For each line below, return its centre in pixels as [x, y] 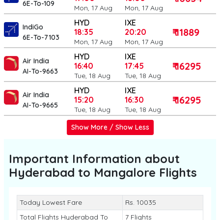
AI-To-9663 [40, 71]
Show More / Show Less [110, 127]
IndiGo [33, 27]
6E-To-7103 [41, 37]
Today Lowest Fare [51, 202]
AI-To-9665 [40, 105]
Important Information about [94, 159]
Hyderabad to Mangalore [82, 172]
